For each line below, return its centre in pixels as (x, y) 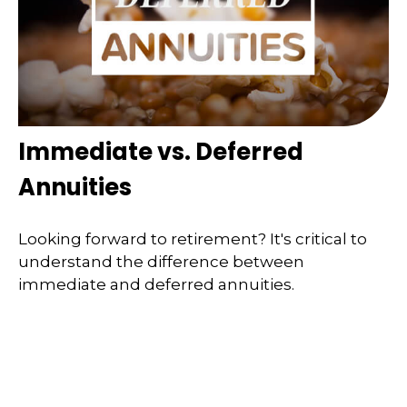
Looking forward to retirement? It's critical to (193, 239)
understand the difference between (161, 262)
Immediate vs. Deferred (161, 151)
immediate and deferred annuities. (156, 285)
